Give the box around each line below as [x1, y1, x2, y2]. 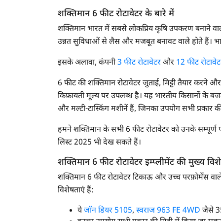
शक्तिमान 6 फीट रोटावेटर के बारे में [58, 8, 174, 20]
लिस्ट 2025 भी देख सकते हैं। [58, 137, 141, 148]
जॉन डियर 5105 [84, 205, 132, 216]
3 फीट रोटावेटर [117, 57, 161, 68]
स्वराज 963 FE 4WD [136, 205, 200, 216]
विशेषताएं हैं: [58, 185, 94, 196]
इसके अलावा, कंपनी [58, 57, 117, 68]
